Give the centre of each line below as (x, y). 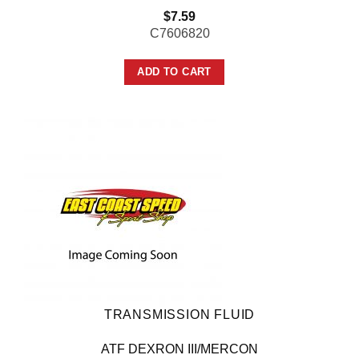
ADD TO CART (174, 72)
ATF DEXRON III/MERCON (179, 349)
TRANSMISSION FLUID (179, 315)
